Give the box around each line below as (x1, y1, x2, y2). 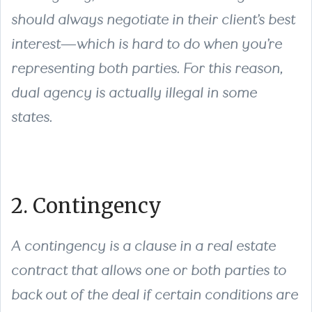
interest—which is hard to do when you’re (11, 36, 282, 52)
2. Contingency (11, 193, 162, 219)
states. (11, 109, 52, 125)
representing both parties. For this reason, (11, 60, 283, 77)
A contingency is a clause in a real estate (11, 237, 276, 254)
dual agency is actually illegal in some (11, 84, 257, 101)
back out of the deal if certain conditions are (11, 286, 298, 303)
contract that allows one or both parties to (11, 262, 286, 279)
